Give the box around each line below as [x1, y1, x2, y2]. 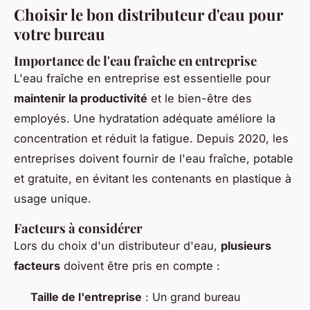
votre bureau [14, 24, 105, 45]
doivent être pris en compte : [60, 259, 220, 273]
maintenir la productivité [14, 91, 147, 106]
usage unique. [14, 192, 91, 206]
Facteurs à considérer [14, 219, 143, 237]
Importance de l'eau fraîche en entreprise [14, 52, 257, 70]
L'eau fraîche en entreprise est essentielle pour [14, 71, 271, 86]
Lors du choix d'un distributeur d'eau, [14, 239, 221, 253]
